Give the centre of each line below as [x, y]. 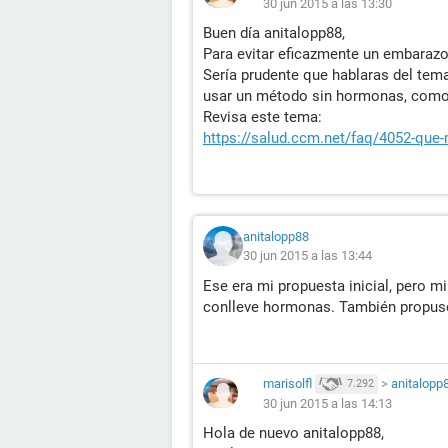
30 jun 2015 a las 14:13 [327, 404]
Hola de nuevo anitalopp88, [293, 433]
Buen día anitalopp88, [274, 32]
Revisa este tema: [262, 116]
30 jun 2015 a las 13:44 [307, 255]
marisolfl [287, 383]
